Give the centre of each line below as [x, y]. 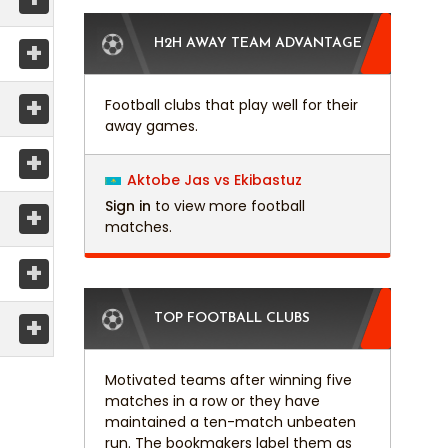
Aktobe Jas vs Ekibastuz [214, 180]
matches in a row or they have [212, 401]
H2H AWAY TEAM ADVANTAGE [257, 44]
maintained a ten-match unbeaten [230, 422]
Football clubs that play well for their [231, 105]
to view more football [227, 206]
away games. [151, 126]
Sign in [127, 206]
